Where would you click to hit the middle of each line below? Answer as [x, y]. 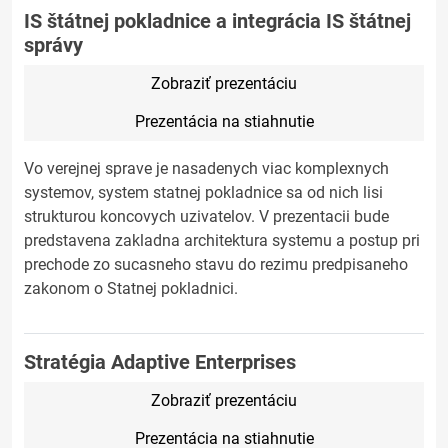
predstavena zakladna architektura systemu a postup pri [222, 240]
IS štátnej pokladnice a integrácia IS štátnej [217, 21]
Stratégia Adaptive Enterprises [160, 362]
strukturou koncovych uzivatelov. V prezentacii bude [206, 216]
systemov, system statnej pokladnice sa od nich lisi [203, 192]
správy [53, 45]
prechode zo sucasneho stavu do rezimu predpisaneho [216, 264]
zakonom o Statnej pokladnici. [131, 288]
